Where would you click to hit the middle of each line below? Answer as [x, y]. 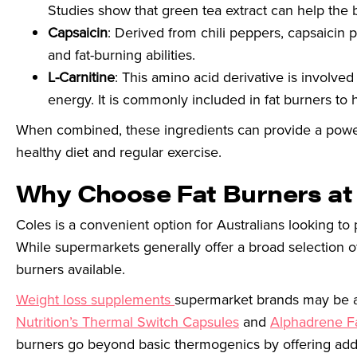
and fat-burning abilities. [122, 55]
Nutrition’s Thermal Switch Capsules [127, 322]
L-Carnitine [81, 77]
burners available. [71, 269]
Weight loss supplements [95, 300]
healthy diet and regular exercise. [119, 152]
